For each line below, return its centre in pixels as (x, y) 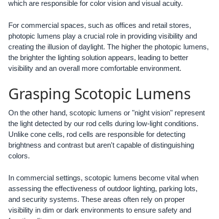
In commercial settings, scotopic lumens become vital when (103, 177)
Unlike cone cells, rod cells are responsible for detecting (97, 134)
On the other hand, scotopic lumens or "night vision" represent (106, 113)
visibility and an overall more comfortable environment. (95, 68)
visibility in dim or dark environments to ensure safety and (99, 210)
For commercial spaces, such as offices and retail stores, (99, 25)
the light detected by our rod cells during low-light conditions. (103, 123)
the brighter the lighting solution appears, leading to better (98, 57)
